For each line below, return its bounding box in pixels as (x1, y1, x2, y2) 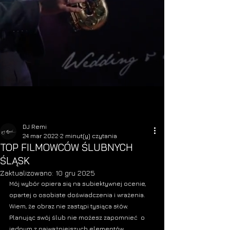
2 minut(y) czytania (60, 132, 117, 140)
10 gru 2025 (55, 168, 95, 177)
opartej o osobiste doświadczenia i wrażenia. (9, 191, 147, 199)
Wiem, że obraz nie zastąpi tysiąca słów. (9, 202, 130, 210)
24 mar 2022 (23, 132, 59, 140)
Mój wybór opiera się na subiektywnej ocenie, (9, 180, 147, 187)
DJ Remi (23, 123, 47, 130)
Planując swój (9, 214, 52, 221)
